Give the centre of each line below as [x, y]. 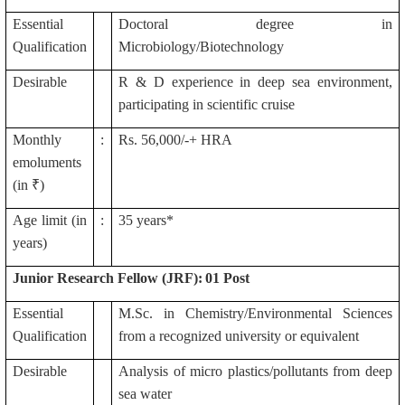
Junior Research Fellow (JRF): [108, 278]
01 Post [227, 278]
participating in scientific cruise [207, 104]
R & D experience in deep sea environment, [255, 82]
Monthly [37, 140]
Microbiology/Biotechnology [201, 47]
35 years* [146, 220]
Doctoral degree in [255, 24]
